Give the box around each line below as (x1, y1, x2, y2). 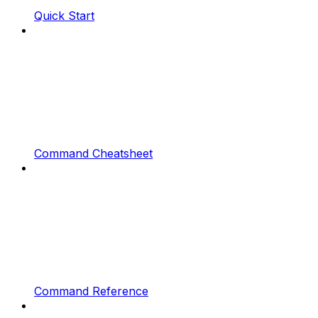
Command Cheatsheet (34, 146, 153, 161)
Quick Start (34, 9, 94, 23)
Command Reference (34, 284, 148, 299)
